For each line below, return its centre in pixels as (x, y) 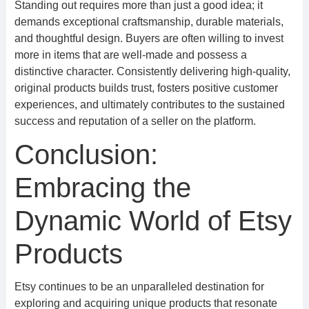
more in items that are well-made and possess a (130, 55)
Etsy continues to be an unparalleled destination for (139, 287)
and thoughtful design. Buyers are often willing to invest (149, 38)
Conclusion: (86, 154)
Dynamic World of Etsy (153, 221)
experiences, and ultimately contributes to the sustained (149, 104)
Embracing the (102, 188)
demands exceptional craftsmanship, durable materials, (149, 22)
